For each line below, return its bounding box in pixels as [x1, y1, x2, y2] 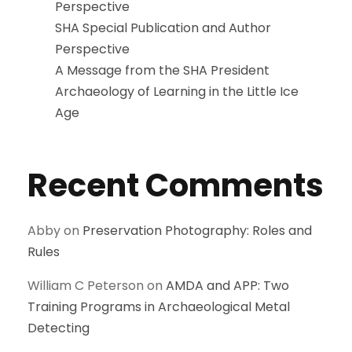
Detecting [27, 318, 90, 337]
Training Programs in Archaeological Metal [27, 297, 290, 316]
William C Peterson [27, 276, 144, 295]
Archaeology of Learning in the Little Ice [55, 82, 299, 101]
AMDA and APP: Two [166, 276, 289, 295]
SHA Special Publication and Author [55, 18, 271, 37]
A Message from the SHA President [55, 60, 269, 79]
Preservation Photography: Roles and [82, 221, 312, 240]
